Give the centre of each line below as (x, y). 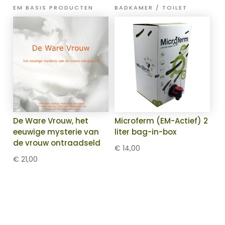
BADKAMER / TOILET (151, 8)
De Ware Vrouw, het (51, 121)
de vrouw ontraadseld (57, 143)
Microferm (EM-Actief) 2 (161, 121)
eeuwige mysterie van (56, 132)
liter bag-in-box (146, 132)
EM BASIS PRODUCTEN (53, 8)
